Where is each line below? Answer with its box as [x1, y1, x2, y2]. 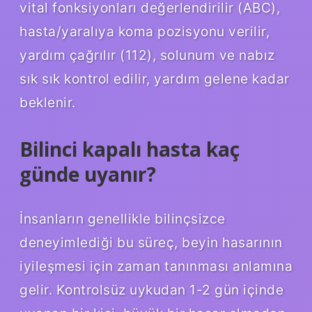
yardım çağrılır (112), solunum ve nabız [19, 46, 275, 63]
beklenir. [19, 93, 76, 111]
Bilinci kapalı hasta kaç [19, 135, 240, 162]
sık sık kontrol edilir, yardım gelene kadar [19, 70, 290, 87]
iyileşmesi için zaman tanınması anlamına [19, 257, 292, 274]
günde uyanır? [19, 160, 156, 187]
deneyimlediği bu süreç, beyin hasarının [19, 233, 283, 251]
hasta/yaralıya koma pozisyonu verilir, [19, 22, 270, 40]
